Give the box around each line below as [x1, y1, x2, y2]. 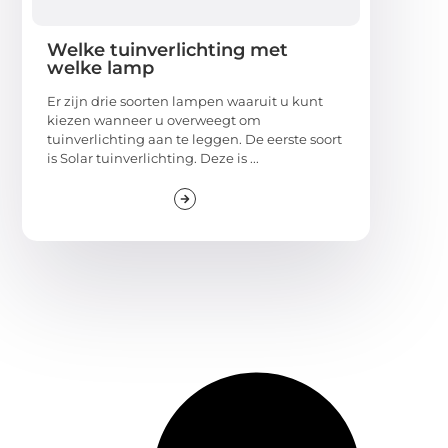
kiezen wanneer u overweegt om [47, 112, 261, 129]
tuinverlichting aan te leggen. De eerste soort [47, 131, 342, 148]
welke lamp [47, 57, 154, 80]
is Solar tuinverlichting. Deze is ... [47, 150, 259, 167]
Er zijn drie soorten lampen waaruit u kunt [47, 93, 323, 110]
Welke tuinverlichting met [47, 39, 288, 62]
